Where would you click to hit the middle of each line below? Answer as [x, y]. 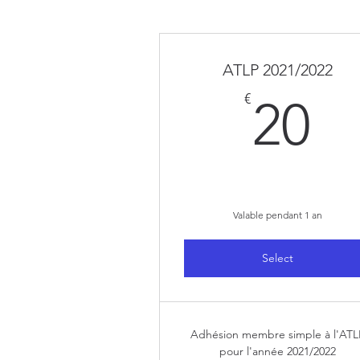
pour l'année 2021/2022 [277, 351]
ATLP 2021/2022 [277, 70]
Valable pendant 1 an [277, 215]
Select [277, 258]
